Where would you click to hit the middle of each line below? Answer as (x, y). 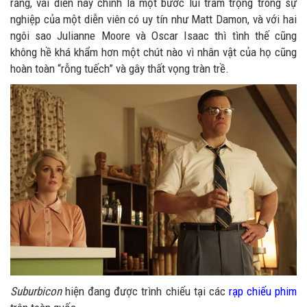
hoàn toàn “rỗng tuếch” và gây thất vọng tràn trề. (120, 69)
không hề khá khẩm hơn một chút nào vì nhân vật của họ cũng (153, 52)
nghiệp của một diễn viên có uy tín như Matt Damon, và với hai (153, 20)
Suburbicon (36, 291)
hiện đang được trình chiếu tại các (145, 291)
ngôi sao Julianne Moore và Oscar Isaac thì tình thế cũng (153, 36)
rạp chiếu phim (263, 291)
